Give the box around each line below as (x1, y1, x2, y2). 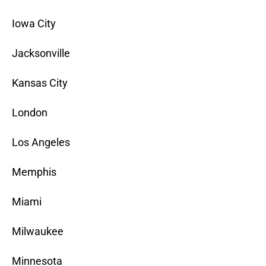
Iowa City (12, 17, 56, 30)
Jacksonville (12, 47, 70, 60)
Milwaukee (12, 225, 64, 238)
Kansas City (12, 77, 68, 90)
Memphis (12, 166, 56, 179)
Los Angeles (12, 136, 70, 149)
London (12, 106, 47, 119)
